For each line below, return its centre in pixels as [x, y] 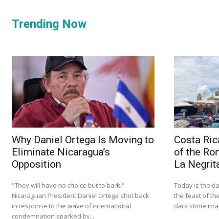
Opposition [36, 164]
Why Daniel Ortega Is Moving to [83, 140]
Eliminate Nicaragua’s [61, 152]
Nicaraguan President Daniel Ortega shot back [80, 196]
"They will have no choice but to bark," [68, 186]
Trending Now [49, 24]
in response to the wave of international [71, 206]
